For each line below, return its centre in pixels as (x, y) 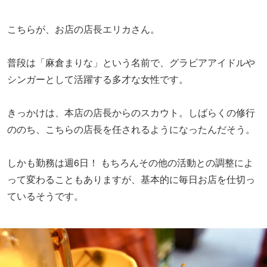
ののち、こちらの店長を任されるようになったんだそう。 (131, 129)
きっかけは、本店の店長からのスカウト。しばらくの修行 (131, 112)
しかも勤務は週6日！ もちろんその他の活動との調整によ (130, 162)
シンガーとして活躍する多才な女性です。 (98, 79)
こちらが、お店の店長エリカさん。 (83, 29)
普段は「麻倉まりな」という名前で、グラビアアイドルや (131, 62)
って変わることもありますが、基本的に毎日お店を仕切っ (131, 179)
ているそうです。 (45, 195)
